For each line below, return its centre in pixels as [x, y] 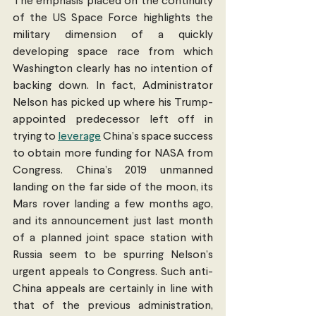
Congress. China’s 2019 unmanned [113, 170]
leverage [79, 136]
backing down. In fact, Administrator [113, 86]
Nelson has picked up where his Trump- [113, 103]
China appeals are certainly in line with [113, 289]
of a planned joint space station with [113, 238]
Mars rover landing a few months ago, [113, 204]
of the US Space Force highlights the [113, 18]
